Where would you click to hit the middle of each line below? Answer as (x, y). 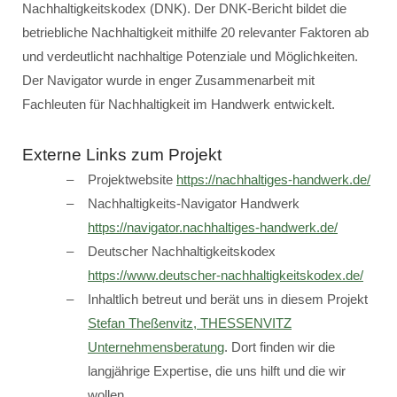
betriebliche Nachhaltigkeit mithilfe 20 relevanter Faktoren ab (195, 32)
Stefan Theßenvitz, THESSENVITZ (190, 323)
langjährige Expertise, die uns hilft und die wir (217, 371)
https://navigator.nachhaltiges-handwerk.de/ (213, 227)
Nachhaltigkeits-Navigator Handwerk (194, 203)
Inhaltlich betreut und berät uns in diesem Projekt (228, 299)
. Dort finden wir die (280, 347)
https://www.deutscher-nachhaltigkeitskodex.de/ (226, 275)
